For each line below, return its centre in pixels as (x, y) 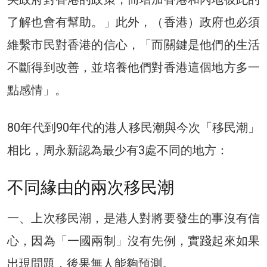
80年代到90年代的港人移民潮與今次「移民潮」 (133, 127)
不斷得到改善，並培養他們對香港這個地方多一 (133, 67)
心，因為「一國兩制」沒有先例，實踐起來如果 (133, 240)
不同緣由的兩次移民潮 (91, 187)
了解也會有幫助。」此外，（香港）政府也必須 (133, 22)
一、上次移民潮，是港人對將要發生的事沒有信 (133, 218)
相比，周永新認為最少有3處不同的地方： (118, 150)
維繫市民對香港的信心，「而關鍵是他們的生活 (133, 44)
